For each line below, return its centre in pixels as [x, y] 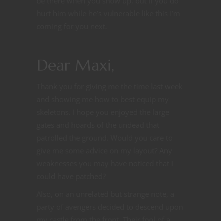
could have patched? [71, 176]
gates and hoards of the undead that [98, 125]
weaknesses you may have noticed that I [105, 163]
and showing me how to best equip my [103, 99]
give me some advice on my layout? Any [104, 150]
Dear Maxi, [75, 65]
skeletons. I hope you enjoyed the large [103, 112]
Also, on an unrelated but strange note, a [105, 194]
